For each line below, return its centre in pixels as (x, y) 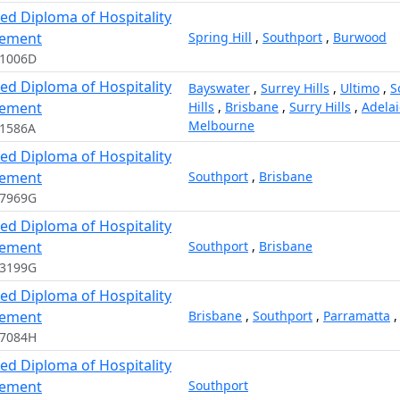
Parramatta (357, 316)
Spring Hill (220, 37)
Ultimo (360, 88)
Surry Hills (320, 107)
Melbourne (221, 125)
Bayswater (219, 88)
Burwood (360, 37)
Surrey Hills (295, 88)
